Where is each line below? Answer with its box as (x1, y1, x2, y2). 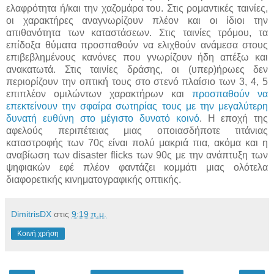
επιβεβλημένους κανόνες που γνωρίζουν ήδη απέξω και (6, 51, 268, 62)
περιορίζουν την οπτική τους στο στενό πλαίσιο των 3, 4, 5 (6, 76, 268, 87)
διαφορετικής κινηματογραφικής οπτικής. (6, 174, 181, 185)
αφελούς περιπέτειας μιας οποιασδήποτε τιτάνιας (6, 125, 268, 136)
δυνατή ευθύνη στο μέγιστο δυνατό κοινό (6, 113, 199, 124)
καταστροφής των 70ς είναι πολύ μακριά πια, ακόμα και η (6, 137, 268, 148)
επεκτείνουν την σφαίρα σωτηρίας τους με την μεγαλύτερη (6, 100, 268, 111)
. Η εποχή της (199, 113, 268, 124)
